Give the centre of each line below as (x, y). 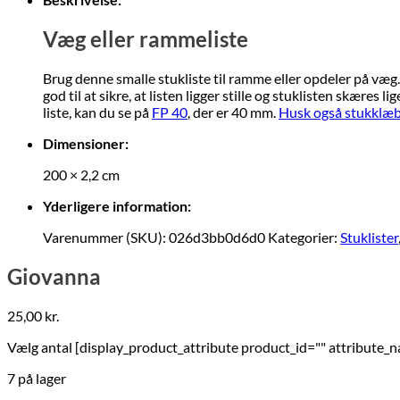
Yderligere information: (117, 206)
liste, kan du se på (97, 112)
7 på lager (37, 378)
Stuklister (369, 237)
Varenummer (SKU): (106, 237)
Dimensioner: (86, 144)
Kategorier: (304, 237)
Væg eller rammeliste (146, 39)
